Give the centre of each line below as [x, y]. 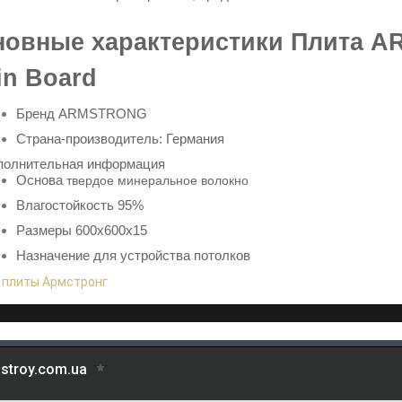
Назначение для [68, 255]
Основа [41, 179]
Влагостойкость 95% [80, 205]
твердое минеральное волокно [157, 180]
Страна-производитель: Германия [120, 138]
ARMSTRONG [103, 113]
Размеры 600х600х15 [82, 230]
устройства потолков [185, 255]
